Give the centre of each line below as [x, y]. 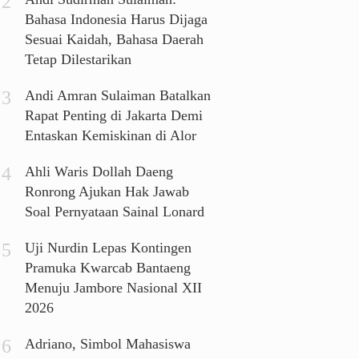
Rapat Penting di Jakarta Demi [114, 116]
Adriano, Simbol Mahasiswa [108, 344]
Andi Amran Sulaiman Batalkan [118, 96]
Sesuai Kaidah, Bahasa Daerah [115, 40]
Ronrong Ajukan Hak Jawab [107, 192]
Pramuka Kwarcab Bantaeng [108, 268]
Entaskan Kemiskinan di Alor [111, 136]
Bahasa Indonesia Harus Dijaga [117, 20]
